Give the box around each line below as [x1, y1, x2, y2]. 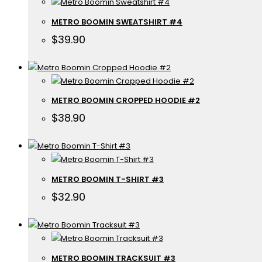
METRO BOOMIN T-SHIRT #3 [51, 174, 164, 185]
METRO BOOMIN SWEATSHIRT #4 [51, 16, 182, 27]
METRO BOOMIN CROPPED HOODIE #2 [51, 95, 200, 106]
